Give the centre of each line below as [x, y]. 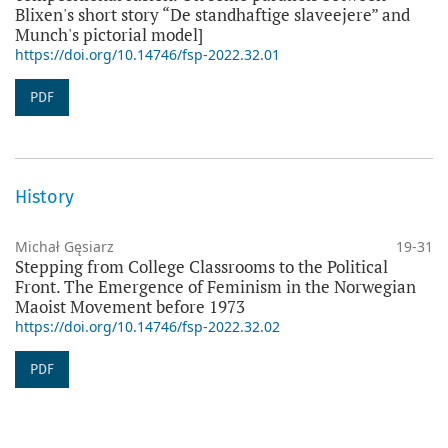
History [44, 196]
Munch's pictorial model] [109, 34]
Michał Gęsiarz [64, 246]
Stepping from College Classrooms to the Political [201, 266]
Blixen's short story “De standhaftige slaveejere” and [212, 14]
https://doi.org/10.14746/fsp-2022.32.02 [147, 326]
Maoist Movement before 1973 [130, 306]
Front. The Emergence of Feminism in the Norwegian [215, 286]
